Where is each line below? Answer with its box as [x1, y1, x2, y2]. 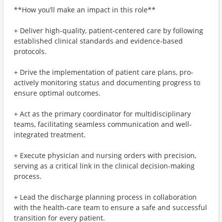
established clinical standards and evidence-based [14, 36, 183, 46]
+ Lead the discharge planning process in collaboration [14, 192, 197, 202]
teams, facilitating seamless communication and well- [14, 119, 192, 129]
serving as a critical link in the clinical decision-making [14, 161, 195, 170]
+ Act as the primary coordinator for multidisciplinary [14, 109, 191, 118]
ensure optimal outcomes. [14, 88, 101, 98]
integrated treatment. [14, 130, 86, 139]
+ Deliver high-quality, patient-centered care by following [14, 26, 203, 35]
